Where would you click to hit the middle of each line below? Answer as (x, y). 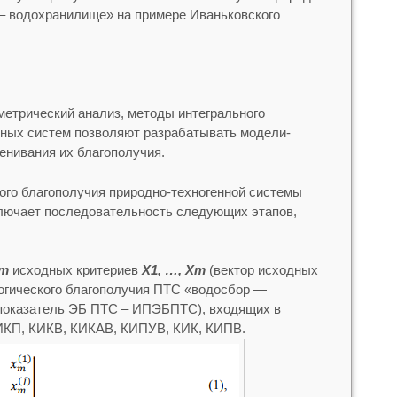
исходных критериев (75, 270)
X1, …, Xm (173, 270)
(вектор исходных (261, 270)
